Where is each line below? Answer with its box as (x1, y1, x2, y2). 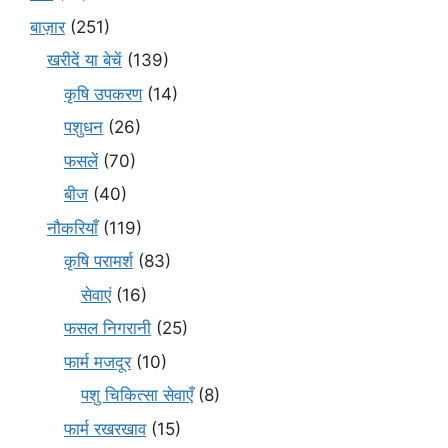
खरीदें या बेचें (47, 50, 122, 71)
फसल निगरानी (64, 318, 151, 339)
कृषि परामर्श (64, 251, 133, 272)
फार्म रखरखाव (64, 418, 146, 439)
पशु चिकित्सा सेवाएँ (81, 385, 193, 406)
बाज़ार (30, 16, 65, 37)
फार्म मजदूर (64, 351, 131, 372)
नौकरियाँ (47, 217, 98, 238)
